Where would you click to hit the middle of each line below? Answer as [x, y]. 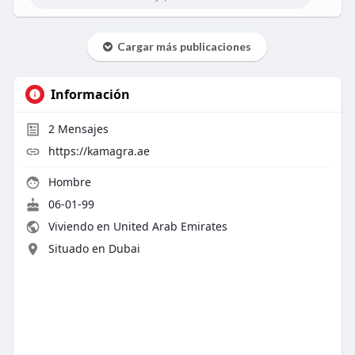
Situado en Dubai [94, 248]
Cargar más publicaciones [182, 46]
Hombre [68, 181]
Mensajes [81, 128]
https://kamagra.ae [99, 151]
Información [90, 94]
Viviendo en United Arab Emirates [136, 226]
